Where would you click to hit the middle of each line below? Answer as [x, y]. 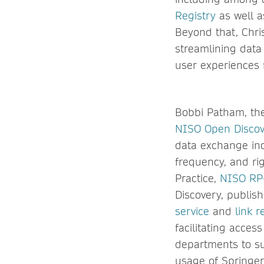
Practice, [197, 178]
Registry [195, 15]
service [192, 211]
